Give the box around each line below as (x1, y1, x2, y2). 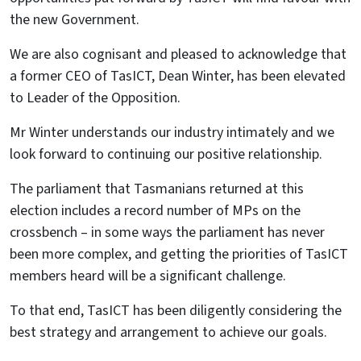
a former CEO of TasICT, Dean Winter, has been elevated (10, 66, 346, 86)
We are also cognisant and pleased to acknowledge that (10, 44, 346, 64)
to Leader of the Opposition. (10, 88, 180, 108)
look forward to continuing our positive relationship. (10, 144, 322, 164)
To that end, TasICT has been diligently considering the (10, 301, 342, 321)
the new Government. (10, 10, 139, 30)
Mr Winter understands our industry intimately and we (10, 122, 334, 143)
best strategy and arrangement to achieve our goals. (10, 322, 327, 342)
